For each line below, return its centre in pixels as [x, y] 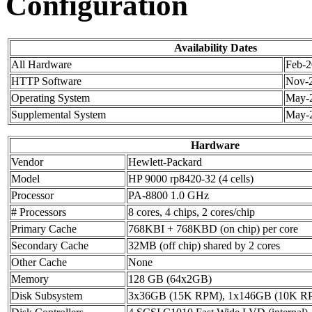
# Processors [39, 212]
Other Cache [39, 263]
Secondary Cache [50, 246]
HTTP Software [46, 81]
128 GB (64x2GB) [170, 279]
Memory [30, 279]
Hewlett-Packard [165, 162]
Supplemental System [58, 115]
